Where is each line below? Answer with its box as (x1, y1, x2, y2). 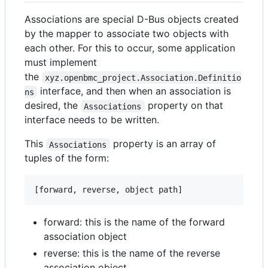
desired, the (25, 99, 81, 112)
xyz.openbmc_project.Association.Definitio (45, 72, 242, 83)
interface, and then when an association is (37, 85, 234, 98)
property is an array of (109, 138, 219, 150)
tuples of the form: (25, 152, 109, 165)
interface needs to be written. (25, 114, 159, 126)
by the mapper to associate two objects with (25, 28, 229, 40)
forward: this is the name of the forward (44, 216, 225, 229)
